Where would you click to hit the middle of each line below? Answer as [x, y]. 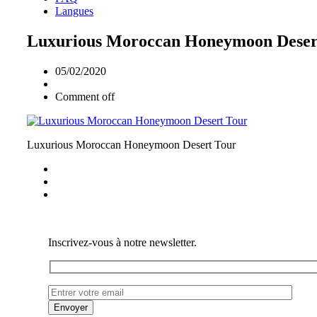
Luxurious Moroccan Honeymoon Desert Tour [131, 144]
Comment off [85, 96]
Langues [74, 11]
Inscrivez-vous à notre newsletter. [122, 242]
